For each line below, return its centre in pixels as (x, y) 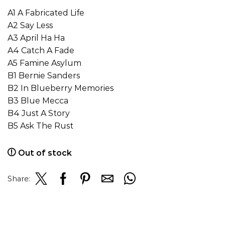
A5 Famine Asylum (44, 63)
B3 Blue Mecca (38, 100)
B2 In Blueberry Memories (61, 88)
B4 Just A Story (39, 113)
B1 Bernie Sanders (44, 75)
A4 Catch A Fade (41, 50)
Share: (19, 179)
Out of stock (45, 153)
